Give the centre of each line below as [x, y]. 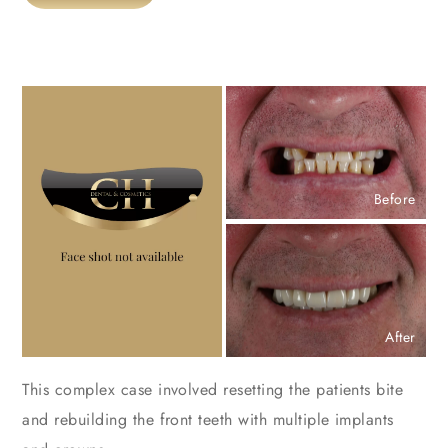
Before [394, 198]
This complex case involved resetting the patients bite [213, 390]
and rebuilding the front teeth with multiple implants [208, 420]
